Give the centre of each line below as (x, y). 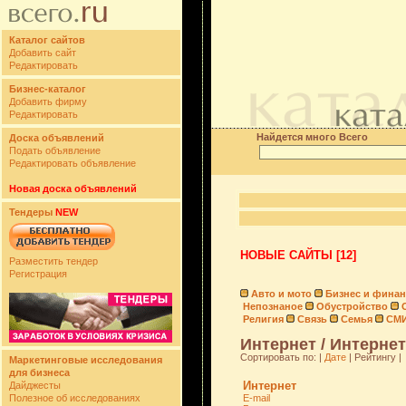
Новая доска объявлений (73, 188)
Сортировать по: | (282, 357)
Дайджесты (35, 385)
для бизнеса (39, 372)
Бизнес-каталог (48, 89)
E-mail (256, 398)
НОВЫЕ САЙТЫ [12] (298, 255)
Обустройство (352, 306)
